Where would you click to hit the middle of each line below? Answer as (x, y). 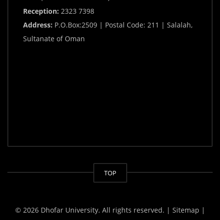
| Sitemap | (186, 210)
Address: (38, 25)
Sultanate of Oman (54, 39)
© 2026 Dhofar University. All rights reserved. (91, 210)
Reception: (41, 11)
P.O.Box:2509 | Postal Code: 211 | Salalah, (123, 25)
